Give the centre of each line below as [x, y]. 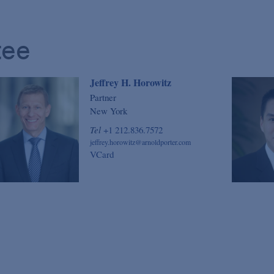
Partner [103, 98]
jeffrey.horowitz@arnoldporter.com [140, 142]
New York [108, 111]
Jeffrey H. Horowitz [130, 83]
